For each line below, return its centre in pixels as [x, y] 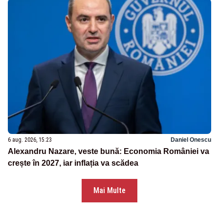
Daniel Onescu [191, 140]
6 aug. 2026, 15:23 [30, 140]
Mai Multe [109, 191]
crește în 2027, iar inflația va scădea [73, 163]
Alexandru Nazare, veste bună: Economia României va [109, 152]
